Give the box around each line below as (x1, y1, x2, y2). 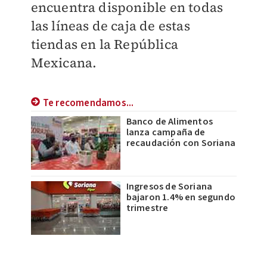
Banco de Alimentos (126, 115, 213, 129)
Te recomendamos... (42, 96, 134, 111)
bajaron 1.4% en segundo (126, 191, 236, 204)
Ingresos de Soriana (126, 180, 213, 194)
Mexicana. (30, 54, 97, 72)
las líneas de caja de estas (30, 17, 190, 35)
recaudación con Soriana (126, 136, 236, 150)
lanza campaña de (126, 126, 206, 139)
